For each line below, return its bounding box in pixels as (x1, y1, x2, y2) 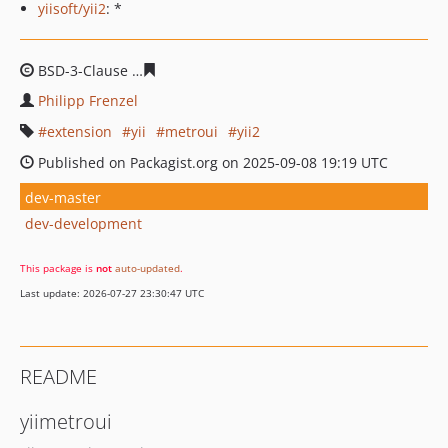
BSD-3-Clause (34, 61, 132, 80)
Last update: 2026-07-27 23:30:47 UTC (20, 286, 204, 300)
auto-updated (115, 261, 180, 275)
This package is (20, 261, 96, 275)
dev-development (25, 213, 142, 233)
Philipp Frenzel (38, 91, 138, 110)
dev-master (25, 187, 101, 207)
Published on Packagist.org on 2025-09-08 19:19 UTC (34, 153, 388, 172)
